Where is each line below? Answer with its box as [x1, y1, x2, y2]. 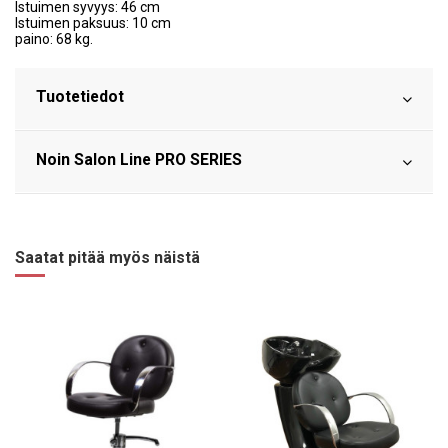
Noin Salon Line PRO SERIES [36, 149, 242, 169]
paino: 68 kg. [15, 30, 93, 47]
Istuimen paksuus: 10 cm [15, 14, 171, 31]
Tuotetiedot [36, 86, 124, 106]
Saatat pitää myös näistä [15, 247, 200, 267]
